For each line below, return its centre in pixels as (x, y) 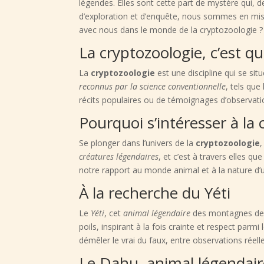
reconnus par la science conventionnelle (153, 87)
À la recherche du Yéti (155, 193)
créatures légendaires (119, 157)
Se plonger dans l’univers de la (138, 143)
